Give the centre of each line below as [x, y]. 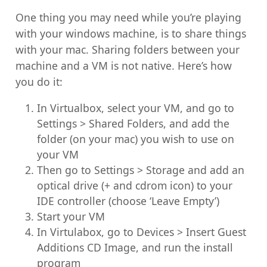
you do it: [39, 81]
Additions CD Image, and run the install [135, 248]
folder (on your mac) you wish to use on [135, 139]
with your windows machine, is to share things [131, 33]
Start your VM [71, 217]
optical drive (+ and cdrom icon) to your [134, 186]
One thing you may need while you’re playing [129, 17]
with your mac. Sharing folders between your [128, 49]
